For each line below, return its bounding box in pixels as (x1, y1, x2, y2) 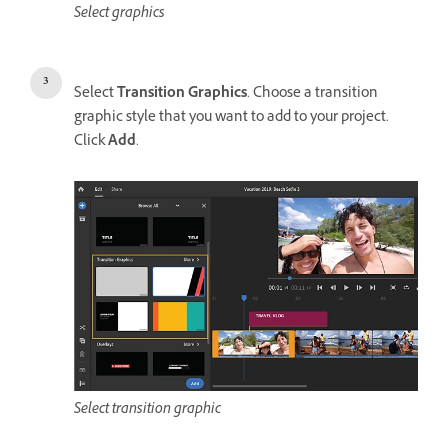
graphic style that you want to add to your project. (74, 107, 389, 131)
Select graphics (74, 3, 165, 27)
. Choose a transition (247, 83, 378, 107)
